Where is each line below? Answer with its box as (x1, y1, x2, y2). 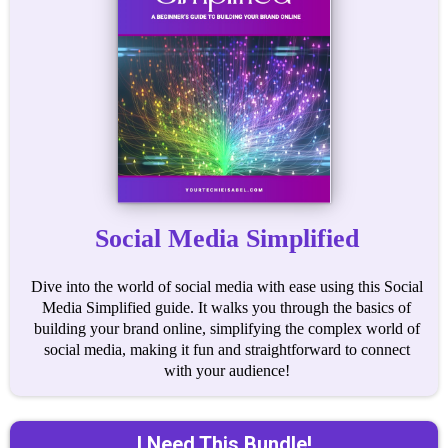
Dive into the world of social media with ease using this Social (30, 278, 423, 295)
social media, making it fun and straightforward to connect (43, 341, 410, 358)
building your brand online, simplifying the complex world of (33, 320, 420, 337)
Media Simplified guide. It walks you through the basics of (42, 299, 411, 316)
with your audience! (163, 362, 290, 379)
